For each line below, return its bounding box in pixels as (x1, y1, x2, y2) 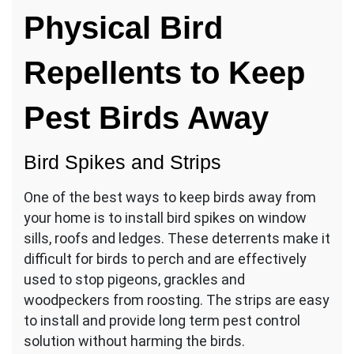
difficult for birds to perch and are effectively (24, 250, 307, 267)
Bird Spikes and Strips (24, 150, 221, 173)
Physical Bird (24, 9, 223, 46)
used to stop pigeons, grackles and (24, 270, 245, 288)
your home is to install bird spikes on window (24, 209, 307, 226)
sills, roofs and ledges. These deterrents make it (24, 229, 330, 247)
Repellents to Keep (24, 54, 305, 91)
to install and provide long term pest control (24, 311, 300, 329)
